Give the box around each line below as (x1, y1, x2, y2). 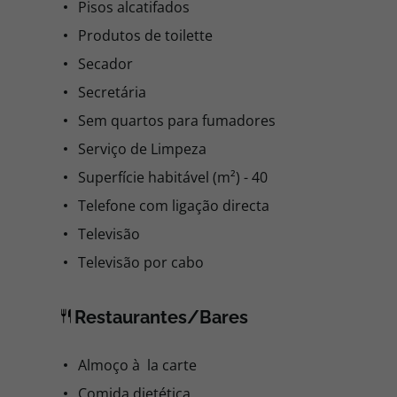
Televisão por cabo (78, 253, 204, 272)
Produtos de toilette (78, 26, 213, 45)
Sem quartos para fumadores (78, 111, 276, 130)
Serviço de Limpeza (78, 139, 206, 159)
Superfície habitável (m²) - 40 (78, 167, 268, 187)
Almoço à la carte (78, 355, 197, 375)
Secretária (78, 82, 146, 102)
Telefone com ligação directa (78, 196, 269, 215)
